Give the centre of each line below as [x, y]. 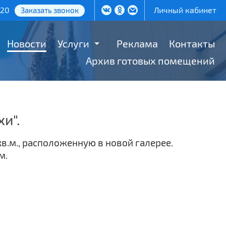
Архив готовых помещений [150, 61]
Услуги [73, 43]
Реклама [137, 43]
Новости [27, 43]
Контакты [192, 43]
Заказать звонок [50, 10]
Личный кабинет [185, 10]
